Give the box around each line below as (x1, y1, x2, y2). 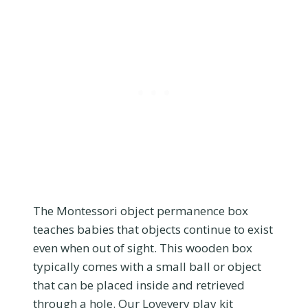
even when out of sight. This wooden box (33, 239, 252, 256)
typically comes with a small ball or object (33, 258, 261, 274)
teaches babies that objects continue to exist (33, 221, 273, 237)
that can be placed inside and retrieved (33, 276, 245, 293)
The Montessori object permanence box (33, 202, 248, 219)
